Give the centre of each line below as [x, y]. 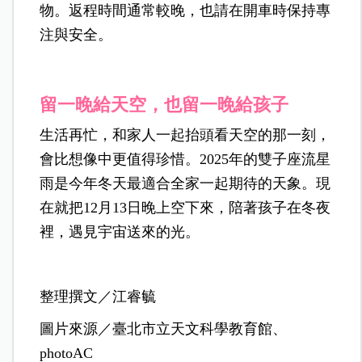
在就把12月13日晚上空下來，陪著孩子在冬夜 [185, 208]
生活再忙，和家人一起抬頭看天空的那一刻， [185, 135]
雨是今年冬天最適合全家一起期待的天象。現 [185, 184]
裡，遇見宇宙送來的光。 [120, 232]
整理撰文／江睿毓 [98, 297]
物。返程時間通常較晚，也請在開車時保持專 [185, 11]
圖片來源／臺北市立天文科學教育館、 [164, 329]
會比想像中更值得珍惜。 [120, 160]
